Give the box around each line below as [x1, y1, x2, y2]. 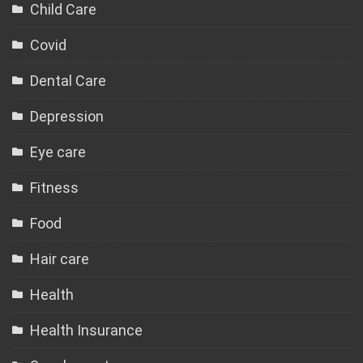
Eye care [30, 143, 86, 160]
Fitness [30, 179, 79, 196]
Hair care [30, 250, 89, 267]
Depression [30, 108, 104, 125]
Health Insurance [30, 322, 143, 339]
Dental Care [30, 72, 106, 89]
